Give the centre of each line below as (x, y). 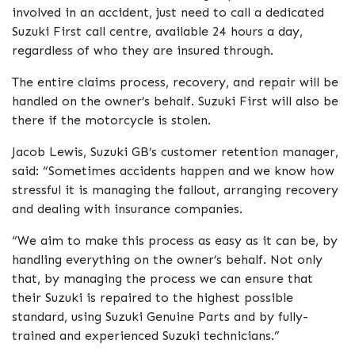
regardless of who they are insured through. (143, 50)
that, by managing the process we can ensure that (162, 279)
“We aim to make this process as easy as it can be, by (175, 240)
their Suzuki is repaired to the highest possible (153, 298)
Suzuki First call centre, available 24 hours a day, (157, 31)
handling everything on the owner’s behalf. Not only (167, 260)
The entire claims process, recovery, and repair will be (175, 82)
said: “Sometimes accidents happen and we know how (173, 171)
